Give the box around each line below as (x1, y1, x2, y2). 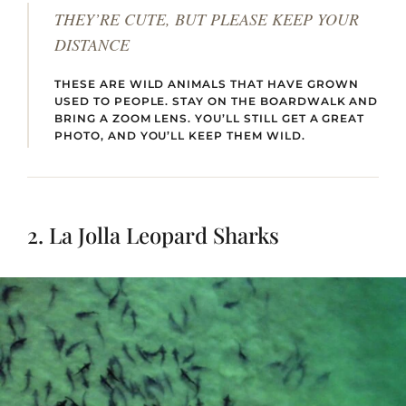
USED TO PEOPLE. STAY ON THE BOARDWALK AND (54, 94, 379, 109)
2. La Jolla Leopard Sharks (27, 220, 279, 250)
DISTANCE (54, 34, 130, 56)
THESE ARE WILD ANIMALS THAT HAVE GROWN (54, 77, 359, 92)
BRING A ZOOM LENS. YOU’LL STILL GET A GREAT (54, 111, 365, 126)
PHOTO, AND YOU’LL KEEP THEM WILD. (54, 129, 305, 143)
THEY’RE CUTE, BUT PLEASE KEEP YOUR (54, 8, 359, 31)
